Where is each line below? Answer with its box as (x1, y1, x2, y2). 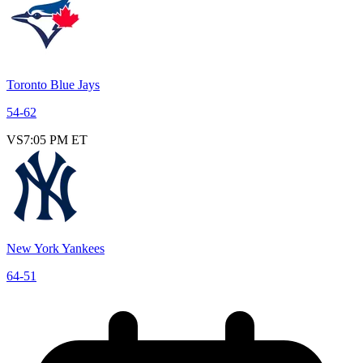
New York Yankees (6, 241, 105, 255)
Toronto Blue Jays (6, 77, 100, 92)
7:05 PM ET (23, 132, 88, 147)
